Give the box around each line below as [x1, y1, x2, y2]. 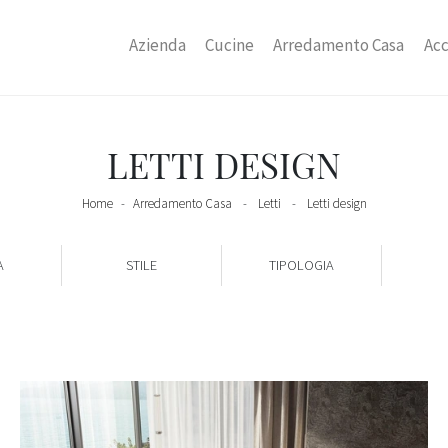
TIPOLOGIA [269, 255, 334, 274]
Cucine [205, 33, 255, 56]
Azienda [129, 33, 187, 56]
